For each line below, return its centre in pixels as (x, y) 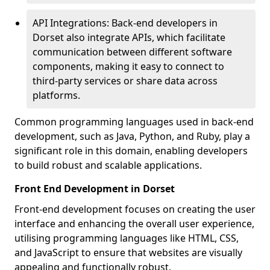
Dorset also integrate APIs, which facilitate (129, 37)
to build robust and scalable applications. (108, 165)
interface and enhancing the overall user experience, (134, 224)
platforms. (56, 95)
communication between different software (132, 52)
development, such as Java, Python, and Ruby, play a (132, 136)
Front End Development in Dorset (95, 189)
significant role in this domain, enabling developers (131, 151)
